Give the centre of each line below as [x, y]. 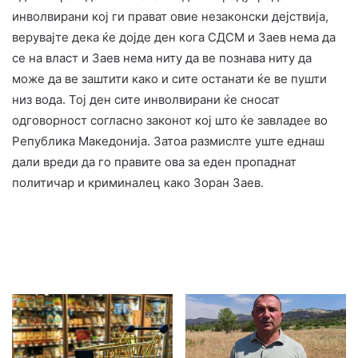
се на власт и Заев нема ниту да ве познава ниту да [162, 58]
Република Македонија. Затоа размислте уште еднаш [168, 141]
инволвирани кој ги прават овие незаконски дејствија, [170, 16]
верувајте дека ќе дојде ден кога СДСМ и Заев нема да [174, 37]
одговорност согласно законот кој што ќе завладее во [170, 120]
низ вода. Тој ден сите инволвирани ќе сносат [146, 99]
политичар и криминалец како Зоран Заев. [138, 182]
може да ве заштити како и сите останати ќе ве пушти [169, 78]
